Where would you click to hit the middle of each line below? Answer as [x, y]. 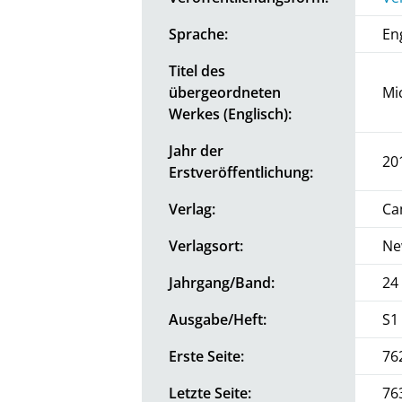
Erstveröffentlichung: [241, 172]
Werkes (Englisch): [231, 114]
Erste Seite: [207, 356]
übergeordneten [225, 92]
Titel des [197, 70]
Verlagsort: [206, 245]
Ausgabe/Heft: [218, 319]
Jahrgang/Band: [222, 282]
